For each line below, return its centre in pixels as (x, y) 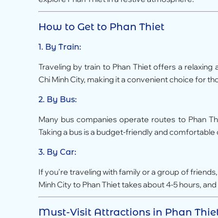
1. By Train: (60, 47)
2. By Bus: (57, 100)
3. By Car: (57, 152)
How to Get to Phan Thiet (101, 27)
